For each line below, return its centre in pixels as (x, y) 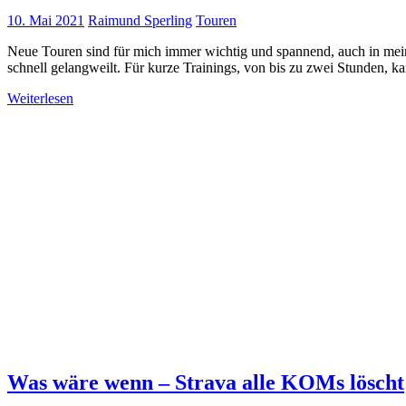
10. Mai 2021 (46, 20)
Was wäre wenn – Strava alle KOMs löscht (206, 382)
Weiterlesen (40, 98)
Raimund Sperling (140, 20)
